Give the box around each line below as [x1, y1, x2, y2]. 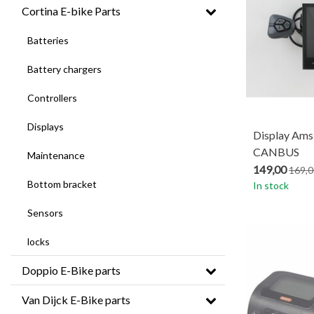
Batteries [27, 34, 69, 46]
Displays [27, 121, 64, 132]
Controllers [27, 92, 77, 104]
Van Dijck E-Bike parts [22, 293, 130, 306]
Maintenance [27, 149, 85, 161]
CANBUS [253, 145, 299, 158]
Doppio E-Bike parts [22, 264, 121, 277]
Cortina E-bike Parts [22, 4, 121, 18]
